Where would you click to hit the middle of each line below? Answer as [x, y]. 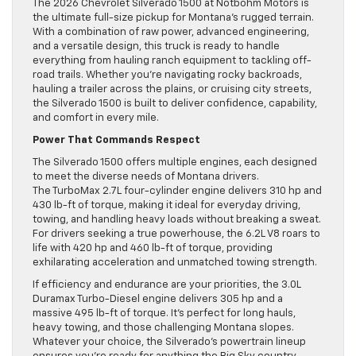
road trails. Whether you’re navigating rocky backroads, [167, 75]
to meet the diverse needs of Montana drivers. [146, 176]
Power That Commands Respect [116, 140]
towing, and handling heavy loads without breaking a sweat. [177, 219]
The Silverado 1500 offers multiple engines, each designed [175, 162]
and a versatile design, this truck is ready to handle [156, 46]
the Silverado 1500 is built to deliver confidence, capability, [175, 103]
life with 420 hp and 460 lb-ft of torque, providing [153, 248]
